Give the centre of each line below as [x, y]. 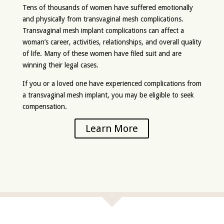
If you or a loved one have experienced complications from [112, 83]
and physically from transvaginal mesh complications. [103, 19]
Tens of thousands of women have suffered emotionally [107, 7]
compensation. [44, 106]
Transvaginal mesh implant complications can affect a [103, 30]
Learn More [112, 128]
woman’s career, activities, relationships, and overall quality [112, 42]
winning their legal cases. [60, 65]
